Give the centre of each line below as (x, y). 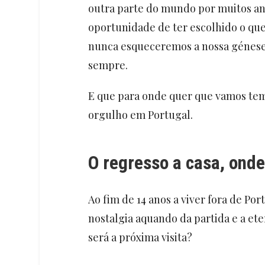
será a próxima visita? (140, 237)
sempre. (109, 65)
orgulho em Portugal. (141, 115)
